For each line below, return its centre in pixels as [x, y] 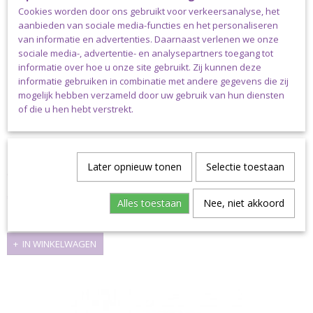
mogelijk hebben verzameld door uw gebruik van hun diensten [151, 95]
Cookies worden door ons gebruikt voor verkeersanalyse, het [149, 11]
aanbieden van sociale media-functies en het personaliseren [148, 25]
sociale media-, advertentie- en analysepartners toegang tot [146, 53]
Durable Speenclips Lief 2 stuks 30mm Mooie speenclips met [145, 159]
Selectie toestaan [245, 167]
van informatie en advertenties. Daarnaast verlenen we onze [148, 39]
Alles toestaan [149, 203]
